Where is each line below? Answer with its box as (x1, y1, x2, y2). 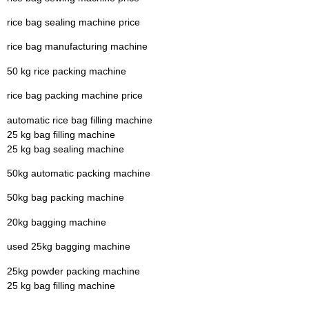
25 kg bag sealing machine (7, 143, 124, 154)
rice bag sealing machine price (7, 17, 140, 28)
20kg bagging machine (7, 216, 106, 228)
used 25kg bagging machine (7, 241, 130, 252)
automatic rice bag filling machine (7, 114, 152, 126)
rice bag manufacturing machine (7, 41, 148, 52)
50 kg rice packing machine (7, 65, 126, 77)
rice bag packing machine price (7, 90, 143, 101)
